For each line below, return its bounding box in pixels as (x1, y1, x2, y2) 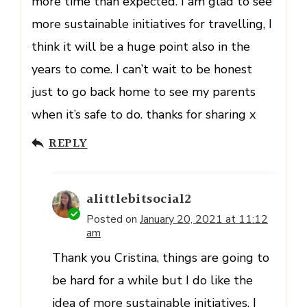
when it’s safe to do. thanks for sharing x (32, 106, 256, 123)
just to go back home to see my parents (32, 83, 256, 100)
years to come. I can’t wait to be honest (32, 60, 252, 77)
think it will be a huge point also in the (32, 38, 250, 55)
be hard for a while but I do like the (52, 271, 253, 288)
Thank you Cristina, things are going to (52, 249, 269, 266)
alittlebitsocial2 (86, 188, 192, 210)
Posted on (86, 211, 140, 227)
